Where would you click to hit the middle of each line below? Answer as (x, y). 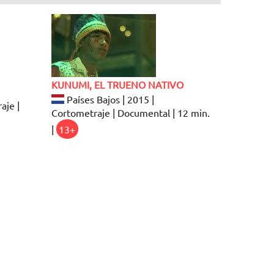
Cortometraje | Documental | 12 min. (130, 112)
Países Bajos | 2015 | (109, 99)
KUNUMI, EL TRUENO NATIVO (117, 84)
